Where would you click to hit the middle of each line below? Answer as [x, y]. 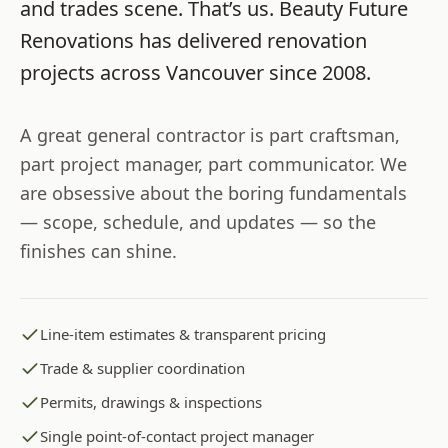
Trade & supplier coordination [142, 367]
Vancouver [215, 72]
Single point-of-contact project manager [177, 435]
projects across [93, 72]
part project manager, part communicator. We [213, 163]
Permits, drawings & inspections [151, 401]
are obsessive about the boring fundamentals [213, 192]
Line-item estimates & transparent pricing [183, 333]
